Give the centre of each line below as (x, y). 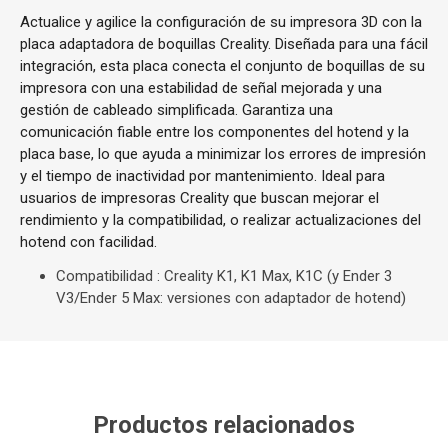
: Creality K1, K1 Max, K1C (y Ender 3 (272, 276)
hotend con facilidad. (88, 242)
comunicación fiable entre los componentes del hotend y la (214, 132)
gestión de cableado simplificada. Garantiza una (176, 110)
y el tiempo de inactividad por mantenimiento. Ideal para (202, 176)
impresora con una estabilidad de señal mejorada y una (201, 88)
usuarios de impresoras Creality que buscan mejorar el (199, 198)
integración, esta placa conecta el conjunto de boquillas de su (222, 66)
